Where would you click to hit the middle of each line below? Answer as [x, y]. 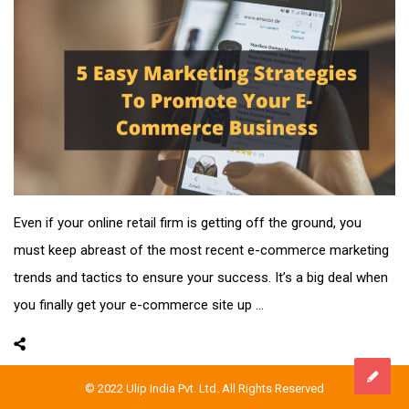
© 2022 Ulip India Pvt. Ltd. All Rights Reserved [204, 388]
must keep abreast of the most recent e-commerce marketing [201, 250]
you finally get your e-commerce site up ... [139, 304]
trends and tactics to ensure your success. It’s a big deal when [201, 277]
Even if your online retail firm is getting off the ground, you [188, 222]
